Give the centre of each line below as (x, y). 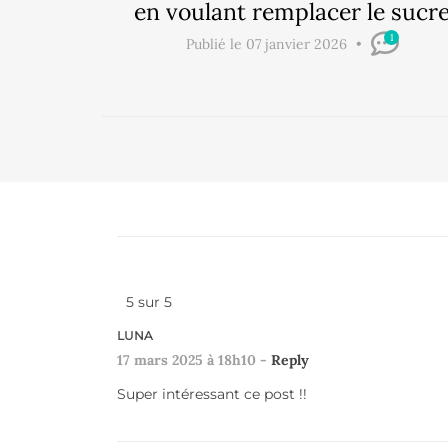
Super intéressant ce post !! (212, 393)
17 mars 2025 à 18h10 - (194, 359)
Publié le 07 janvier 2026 (268, 43)
